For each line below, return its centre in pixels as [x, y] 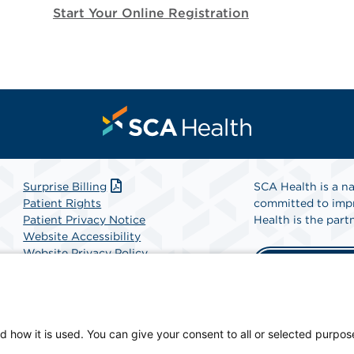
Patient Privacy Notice [85, 220]
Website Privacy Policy [86, 253]
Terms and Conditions [83, 269]
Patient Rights [62, 203]
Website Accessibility [82, 236]
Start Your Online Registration [151, 13]
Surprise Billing [65, 186]
